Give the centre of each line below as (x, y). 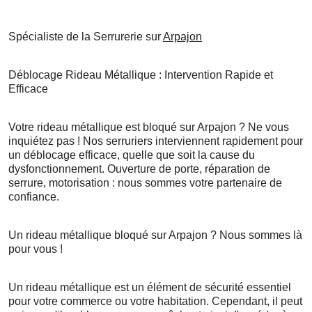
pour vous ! (36, 249)
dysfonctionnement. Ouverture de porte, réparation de (139, 169)
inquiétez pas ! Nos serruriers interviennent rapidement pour (156, 141)
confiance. (34, 197)
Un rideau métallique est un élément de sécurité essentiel (150, 288)
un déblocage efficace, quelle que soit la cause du (132, 155)
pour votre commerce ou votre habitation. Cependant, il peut (155, 302)
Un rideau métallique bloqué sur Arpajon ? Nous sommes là (155, 235)
